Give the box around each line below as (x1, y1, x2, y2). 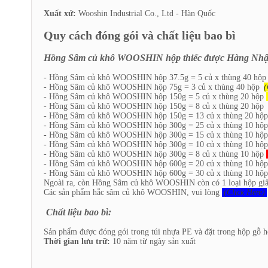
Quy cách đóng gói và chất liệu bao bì (44, 28, 236, 42)
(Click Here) (224, 187, 265, 197)
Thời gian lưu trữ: (44, 236, 110, 246)
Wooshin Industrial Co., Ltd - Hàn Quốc (76, 8, 215, 18)
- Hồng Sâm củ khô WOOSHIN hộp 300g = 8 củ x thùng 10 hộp (44, 149, 266, 159)
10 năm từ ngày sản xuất (110, 236, 196, 246)
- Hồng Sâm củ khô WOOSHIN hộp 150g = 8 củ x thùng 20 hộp (44, 101, 266, 111)
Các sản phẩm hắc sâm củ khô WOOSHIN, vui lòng (44, 187, 220, 197)
